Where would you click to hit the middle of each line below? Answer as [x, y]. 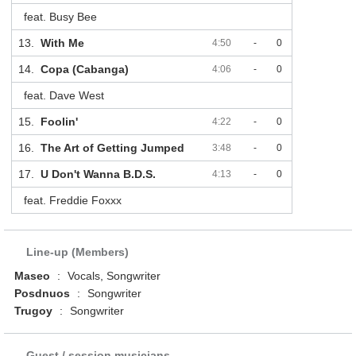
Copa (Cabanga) [84, 70]
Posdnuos [43, 294]
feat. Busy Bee [60, 17]
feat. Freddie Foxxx [72, 201]
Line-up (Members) [78, 252]
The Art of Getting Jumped [112, 148]
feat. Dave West [64, 96]
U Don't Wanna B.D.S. [98, 174]
